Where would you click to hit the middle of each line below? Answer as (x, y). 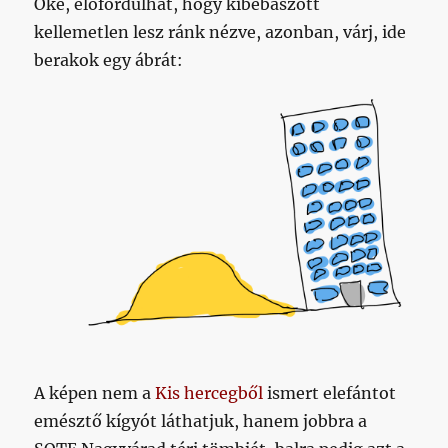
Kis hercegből (209, 392)
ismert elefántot (330, 392)
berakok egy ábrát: (109, 60)
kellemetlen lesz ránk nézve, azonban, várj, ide (220, 32)
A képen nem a (95, 392)
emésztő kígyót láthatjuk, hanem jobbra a (201, 420)
